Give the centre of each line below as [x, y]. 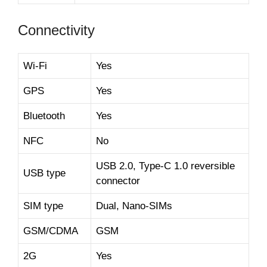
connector [118, 181]
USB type [44, 173]
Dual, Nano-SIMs [134, 206]
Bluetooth [44, 116]
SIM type [43, 206]
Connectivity [56, 30]
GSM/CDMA [51, 231]
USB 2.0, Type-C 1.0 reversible [165, 166]
